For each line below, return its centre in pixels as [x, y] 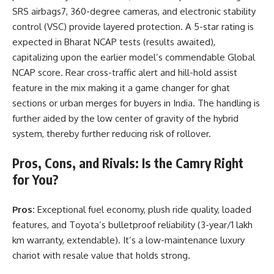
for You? [35, 180]
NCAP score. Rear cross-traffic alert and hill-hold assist [125, 72]
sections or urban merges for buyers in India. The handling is [136, 103]
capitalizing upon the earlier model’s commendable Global [134, 57]
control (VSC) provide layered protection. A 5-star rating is [133, 26]
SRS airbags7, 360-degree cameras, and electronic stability [134, 11]
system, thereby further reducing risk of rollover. [112, 133]
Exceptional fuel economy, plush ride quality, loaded [143, 209]
